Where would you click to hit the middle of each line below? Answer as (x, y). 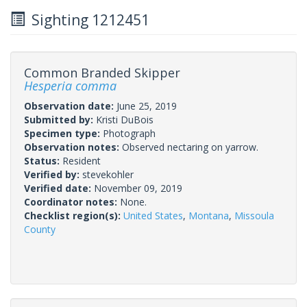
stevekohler (108, 174)
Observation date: (70, 106)
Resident (82, 160)
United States (153, 215)
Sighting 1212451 (87, 20)
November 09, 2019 (138, 188)
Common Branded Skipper (102, 72)
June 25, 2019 (147, 106)
